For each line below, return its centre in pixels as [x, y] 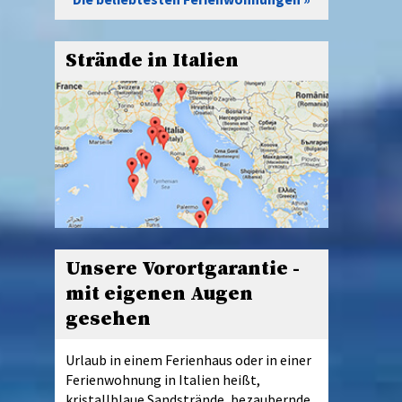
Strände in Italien [152, 61]
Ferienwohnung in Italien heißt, [163, 379]
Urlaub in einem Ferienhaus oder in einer [188, 359]
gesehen [108, 319]
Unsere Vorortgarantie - [183, 268]
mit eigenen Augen [159, 293]
